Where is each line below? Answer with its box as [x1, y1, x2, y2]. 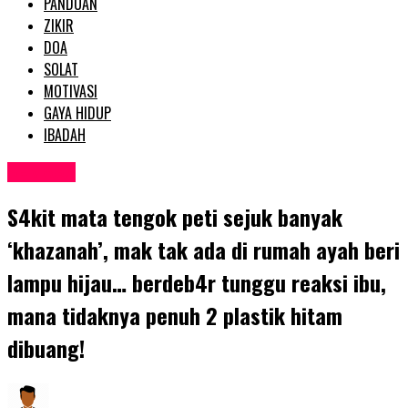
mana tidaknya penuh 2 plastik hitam [7, 299, 342, 332]
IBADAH [44, 123, 86, 146]
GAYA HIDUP [44, 101, 111, 124]
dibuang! [7, 331, 85, 365]
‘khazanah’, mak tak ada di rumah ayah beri [7, 233, 400, 267]
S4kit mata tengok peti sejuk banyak [7, 200, 342, 234]
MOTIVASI [44, 79, 97, 102]
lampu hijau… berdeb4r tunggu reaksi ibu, [7, 266, 386, 300]
